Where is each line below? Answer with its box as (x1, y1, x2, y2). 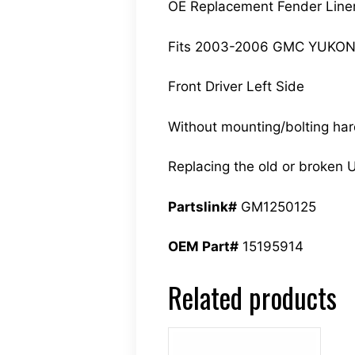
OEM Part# (168, 239, 239, 254)
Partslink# (168, 198, 237, 215)
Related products (168, 277, 337, 318)
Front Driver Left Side (168, 78, 304, 94)
